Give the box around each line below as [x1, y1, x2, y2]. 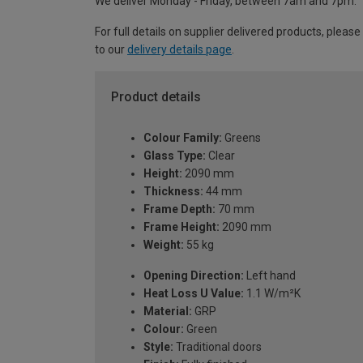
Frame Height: [143, 220, 220, 233]
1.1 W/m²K [244, 286, 301, 300]
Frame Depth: [143, 202, 216, 216]
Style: [143, 340, 173, 353]
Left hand [244, 268, 296, 282]
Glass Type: [143, 148, 206, 162]
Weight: [143, 237, 184, 251]
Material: [143, 304, 192, 318]
